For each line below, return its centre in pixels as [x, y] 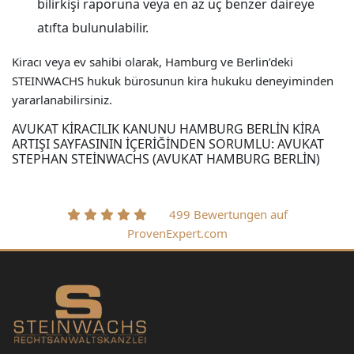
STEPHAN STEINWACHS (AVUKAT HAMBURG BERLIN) [166, 159]
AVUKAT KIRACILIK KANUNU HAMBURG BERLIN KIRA [166, 129]
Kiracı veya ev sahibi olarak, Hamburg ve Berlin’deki [153, 62]
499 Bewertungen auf [217, 214]
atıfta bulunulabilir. [93, 28]
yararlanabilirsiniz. [62, 100]
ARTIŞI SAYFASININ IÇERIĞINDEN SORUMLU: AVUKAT [168, 144]
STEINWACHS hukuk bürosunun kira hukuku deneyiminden [173, 81]
